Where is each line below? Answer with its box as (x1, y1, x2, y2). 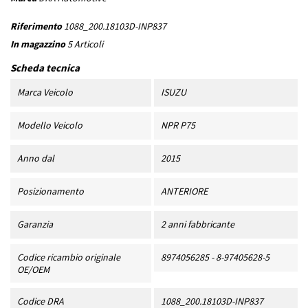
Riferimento (10, 20, 62, 33)
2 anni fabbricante (160, 218, 234, 231)
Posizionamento (17, 185, 84, 198)
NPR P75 (160, 119, 195, 132)
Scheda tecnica (10, 61, 80, 75)
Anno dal (17, 152, 54, 165)
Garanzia (17, 218, 53, 231)
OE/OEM (17, 263, 49, 276)
